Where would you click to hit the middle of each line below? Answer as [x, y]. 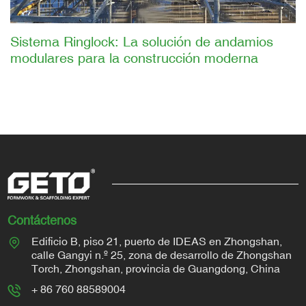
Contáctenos [42, 221]
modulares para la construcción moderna [134, 58]
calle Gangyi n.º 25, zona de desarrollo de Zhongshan [162, 255]
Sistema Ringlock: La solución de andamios [142, 42]
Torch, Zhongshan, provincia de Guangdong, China [156, 269]
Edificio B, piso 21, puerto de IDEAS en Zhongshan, [157, 241]
